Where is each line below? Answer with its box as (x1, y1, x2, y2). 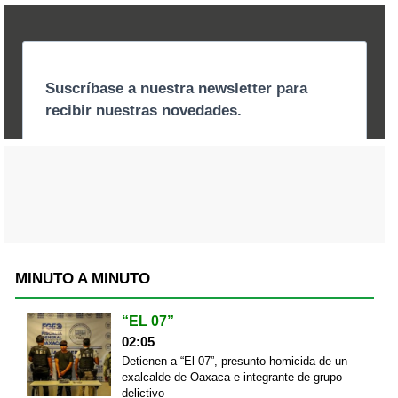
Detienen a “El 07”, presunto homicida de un (121, 354, 347, 368)
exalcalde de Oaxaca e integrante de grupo (121, 370, 342, 384)
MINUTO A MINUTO (15, 269, 150, 287)
